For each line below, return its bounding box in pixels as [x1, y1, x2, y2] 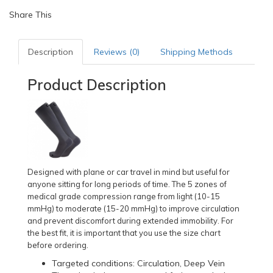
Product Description [27, 76, 166, 94]
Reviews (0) [94, 46, 140, 57]
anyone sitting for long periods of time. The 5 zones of [27, 179, 227, 189]
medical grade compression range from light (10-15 [27, 191, 220, 201]
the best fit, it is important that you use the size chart [27, 228, 221, 238]
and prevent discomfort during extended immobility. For [27, 216, 233, 225]
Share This [9, 9, 52, 20]
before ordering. [27, 240, 88, 250]
